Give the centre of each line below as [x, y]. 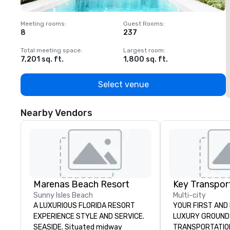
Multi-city [189, 195]
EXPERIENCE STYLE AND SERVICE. [89, 216]
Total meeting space [51, 50]
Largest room [143, 50]
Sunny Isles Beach [63, 195]
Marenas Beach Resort [81, 184]
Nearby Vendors [56, 113]
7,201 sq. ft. [42, 59]
